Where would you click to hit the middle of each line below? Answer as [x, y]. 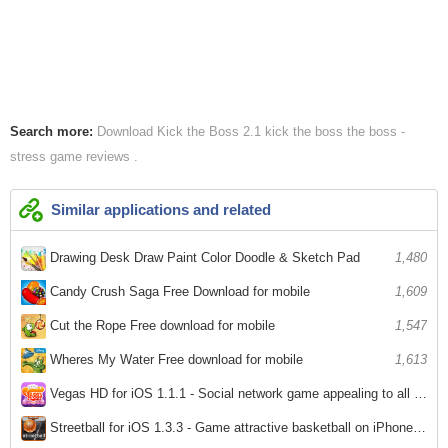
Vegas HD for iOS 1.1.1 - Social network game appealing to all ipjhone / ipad [230, 393]
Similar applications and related [161, 209]
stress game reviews [72, 156]
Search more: [51, 131]
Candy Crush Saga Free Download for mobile [178, 291]
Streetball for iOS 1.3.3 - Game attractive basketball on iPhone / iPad [229, 427]
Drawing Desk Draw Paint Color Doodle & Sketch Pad [203, 257]
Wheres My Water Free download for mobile [174, 359]
